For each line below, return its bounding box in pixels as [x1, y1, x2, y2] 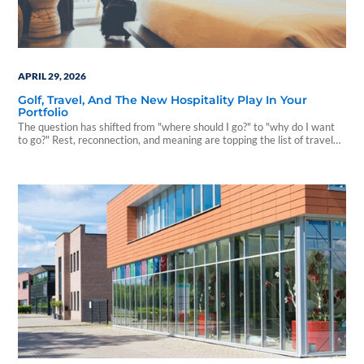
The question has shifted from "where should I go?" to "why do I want [18, 119, 336, 133]
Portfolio [18, 105, 69, 120]
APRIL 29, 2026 [18, 70, 87, 83]
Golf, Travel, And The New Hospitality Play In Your [18, 93, 308, 108]
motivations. [18, 145, 76, 159]
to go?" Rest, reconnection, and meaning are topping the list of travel [18, 132, 334, 146]
